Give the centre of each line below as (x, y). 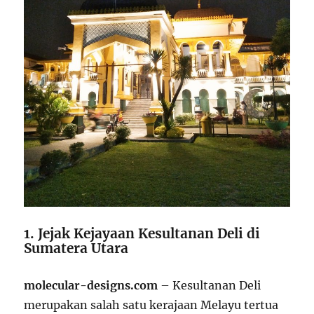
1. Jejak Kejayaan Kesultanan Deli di (142, 234)
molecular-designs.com (91, 286)
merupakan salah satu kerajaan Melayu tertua (151, 305)
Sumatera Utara (76, 248)
